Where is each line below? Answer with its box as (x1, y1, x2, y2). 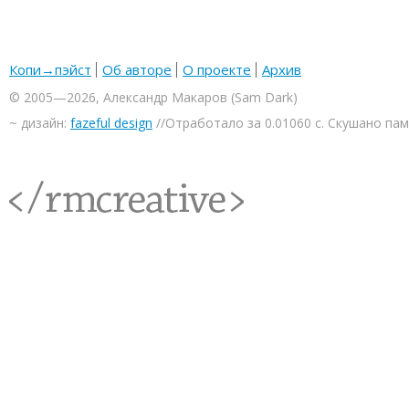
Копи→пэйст (9, 60, 91, 79)
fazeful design (70, 114, 152, 131)
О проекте (183, 60, 251, 79)
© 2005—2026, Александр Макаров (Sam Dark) (9, 89, 298, 106)
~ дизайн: (9, 114, 70, 131)
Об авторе (102, 60, 172, 79)
